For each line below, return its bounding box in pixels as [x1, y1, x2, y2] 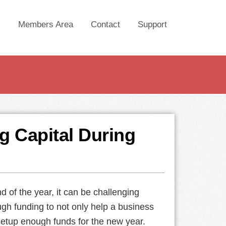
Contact [91, 20, 120, 29]
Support [138, 20, 167, 29]
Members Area [18, 20, 73, 29]
